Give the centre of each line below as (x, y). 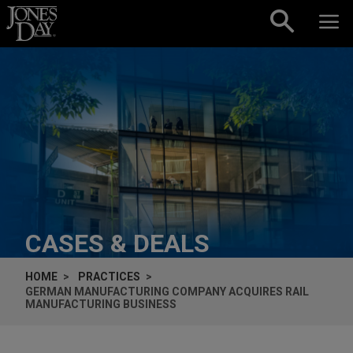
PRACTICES (109, 276)
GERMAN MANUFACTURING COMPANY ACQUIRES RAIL (167, 291)
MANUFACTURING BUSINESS (101, 304)
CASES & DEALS (117, 243)
